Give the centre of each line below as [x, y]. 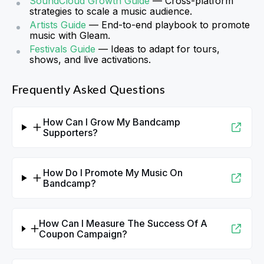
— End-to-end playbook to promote [168, 25]
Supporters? [70, 133]
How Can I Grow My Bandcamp [111, 122]
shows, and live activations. [90, 60]
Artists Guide [58, 25]
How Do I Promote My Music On [113, 173]
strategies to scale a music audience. [111, 11]
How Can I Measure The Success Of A [123, 224]
